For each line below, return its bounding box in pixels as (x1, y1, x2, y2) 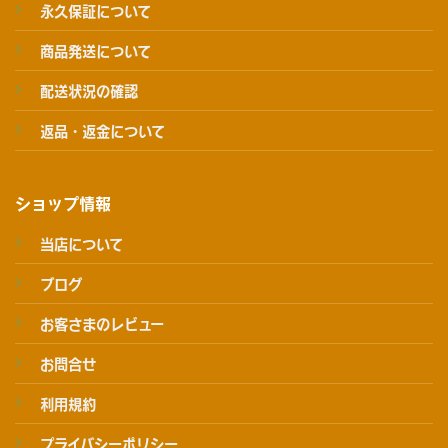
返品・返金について (39, 122, 165, 141)
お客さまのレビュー (39, 315, 164, 334)
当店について (39, 235, 123, 254)
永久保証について (39, 2, 151, 21)
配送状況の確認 (39, 82, 138, 101)
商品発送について (39, 42, 151, 61)
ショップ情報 (14, 193, 111, 214)
